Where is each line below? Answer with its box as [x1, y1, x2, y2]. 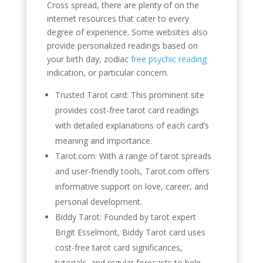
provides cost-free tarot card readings [55, 104, 199, 116]
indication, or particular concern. [46, 66, 168, 78]
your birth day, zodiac [46, 53, 131, 65]
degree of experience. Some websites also [46, 26, 208, 38]
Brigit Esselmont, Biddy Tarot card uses [55, 226, 205, 238]
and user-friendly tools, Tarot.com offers [55, 165, 210, 177]
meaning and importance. [55, 134, 152, 146]
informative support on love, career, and [55, 180, 208, 192]
